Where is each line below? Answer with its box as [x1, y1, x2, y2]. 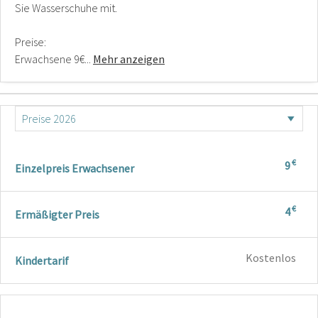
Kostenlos [246, 251, 296, 265]
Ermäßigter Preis [15, 207, 99, 221]
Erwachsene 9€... [15, 52, 93, 66]
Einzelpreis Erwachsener [15, 161, 134, 175]
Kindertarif [15, 253, 69, 268]
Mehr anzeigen [93, 52, 165, 66]
